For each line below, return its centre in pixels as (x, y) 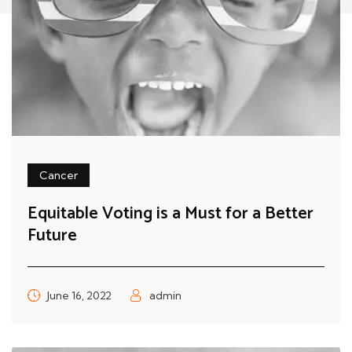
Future (52, 235)
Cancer (59, 175)
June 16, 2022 (79, 295)
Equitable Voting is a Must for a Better (170, 213)
